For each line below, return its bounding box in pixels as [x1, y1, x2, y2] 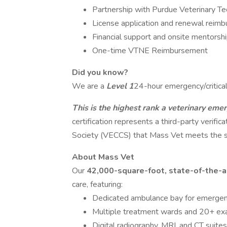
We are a [72, 81, 106, 92]
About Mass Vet [72, 152, 134, 163]
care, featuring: [72, 179, 123, 190]
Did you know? [72, 67, 128, 78]
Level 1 [106, 81, 134, 92]
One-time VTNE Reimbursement [92, 45, 208, 56]
